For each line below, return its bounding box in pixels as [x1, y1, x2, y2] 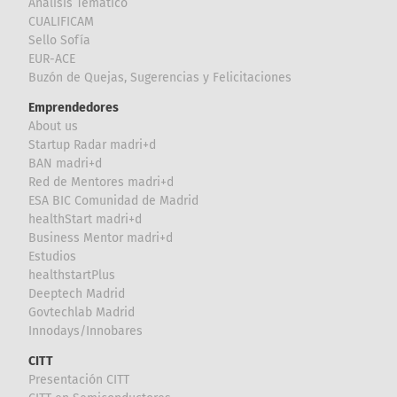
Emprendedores [28, 100, 120, 116]
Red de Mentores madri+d [28, 175, 175, 191]
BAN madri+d [28, 156, 103, 172]
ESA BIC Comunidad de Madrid [28, 193, 199, 209]
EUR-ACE [28, 51, 76, 67]
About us [28, 119, 79, 135]
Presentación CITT [28, 372, 130, 388]
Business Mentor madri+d [28, 230, 174, 246]
